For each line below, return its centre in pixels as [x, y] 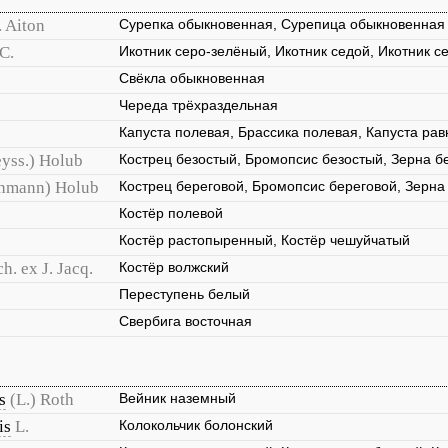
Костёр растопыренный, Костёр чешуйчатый [264, 240]
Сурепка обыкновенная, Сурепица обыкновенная [282, 24]
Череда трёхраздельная [198, 105]
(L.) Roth [42, 399]
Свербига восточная [185, 321]
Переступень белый [184, 294]
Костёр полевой [171, 213]
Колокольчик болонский [196, 425]
